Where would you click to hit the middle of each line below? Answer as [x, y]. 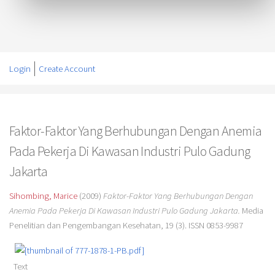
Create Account [67, 68]
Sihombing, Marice [43, 196]
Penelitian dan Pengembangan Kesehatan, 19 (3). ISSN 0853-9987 [126, 226]
